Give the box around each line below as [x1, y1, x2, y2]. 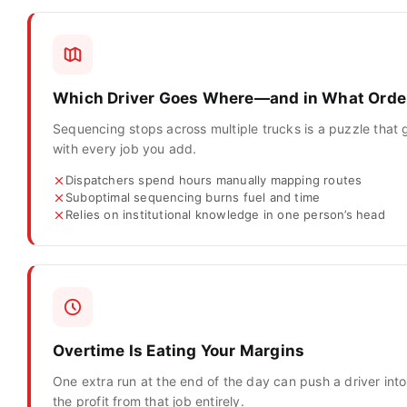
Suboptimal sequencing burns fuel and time [65, 190, 321, 204]
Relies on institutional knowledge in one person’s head [65, 207, 385, 222]
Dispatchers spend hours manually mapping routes [65, 173, 362, 187]
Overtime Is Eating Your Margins [52, 342, 305, 360]
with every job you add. [52, 141, 197, 156]
